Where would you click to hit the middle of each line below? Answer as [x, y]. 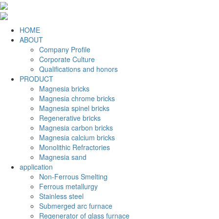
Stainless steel [61, 196]
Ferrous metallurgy [68, 186]
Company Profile [65, 49]
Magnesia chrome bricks [77, 98]
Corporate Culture [67, 59]
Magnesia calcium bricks [77, 137]
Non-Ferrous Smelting [73, 176]
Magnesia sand [63, 157]
